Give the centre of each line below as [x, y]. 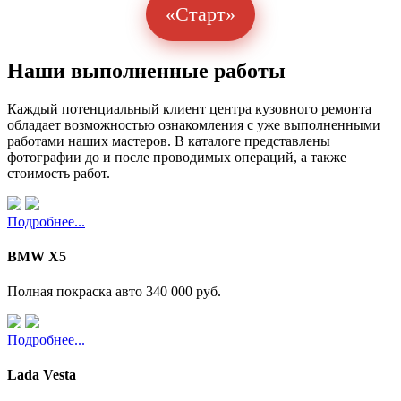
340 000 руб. [183, 292]
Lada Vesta [42, 375]
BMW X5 [37, 256]
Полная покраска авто [77, 292]
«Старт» [200, 13]
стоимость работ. [59, 173]
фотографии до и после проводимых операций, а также [177, 157]
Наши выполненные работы [146, 70]
